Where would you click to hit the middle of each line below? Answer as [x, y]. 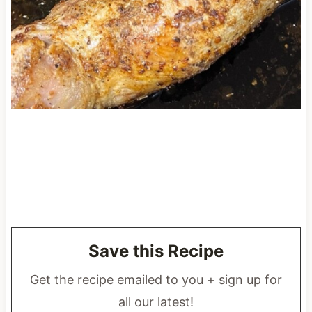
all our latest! [156, 302]
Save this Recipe [156, 251]
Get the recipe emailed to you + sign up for [156, 279]
